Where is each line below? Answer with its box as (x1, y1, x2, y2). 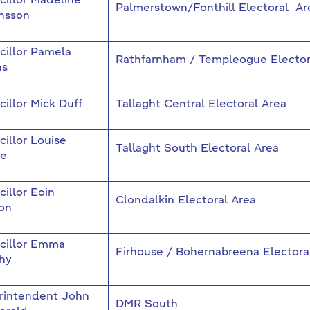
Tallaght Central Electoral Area (115, 99, 286, 110)
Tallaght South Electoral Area (115, 143, 279, 154)
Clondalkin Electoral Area (115, 195, 256, 206)
